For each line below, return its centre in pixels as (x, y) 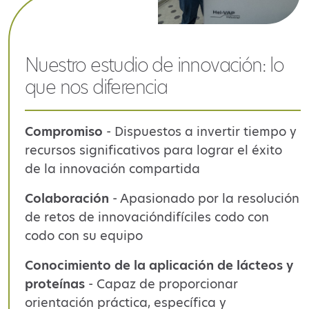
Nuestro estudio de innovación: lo (154, 66)
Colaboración (69, 199)
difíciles (189, 217)
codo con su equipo (84, 236)
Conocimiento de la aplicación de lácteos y (159, 266)
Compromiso (66, 132)
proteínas (57, 284)
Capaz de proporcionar (167, 284)
